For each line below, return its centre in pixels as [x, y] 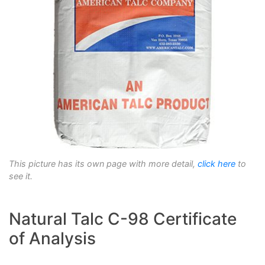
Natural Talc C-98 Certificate [123, 219]
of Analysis [52, 239]
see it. [21, 176]
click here [216, 164]
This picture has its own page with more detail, [103, 164]
